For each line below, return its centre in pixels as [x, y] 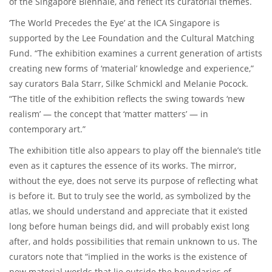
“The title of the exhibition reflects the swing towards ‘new [127, 99]
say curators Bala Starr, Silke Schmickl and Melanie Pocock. [129, 84]
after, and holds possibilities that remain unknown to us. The [133, 242]
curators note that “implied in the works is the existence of [128, 257]
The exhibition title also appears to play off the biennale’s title [135, 151]
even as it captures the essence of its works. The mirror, [123, 166]
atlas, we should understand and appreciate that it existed [128, 211]
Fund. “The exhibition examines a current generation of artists [136, 53]
